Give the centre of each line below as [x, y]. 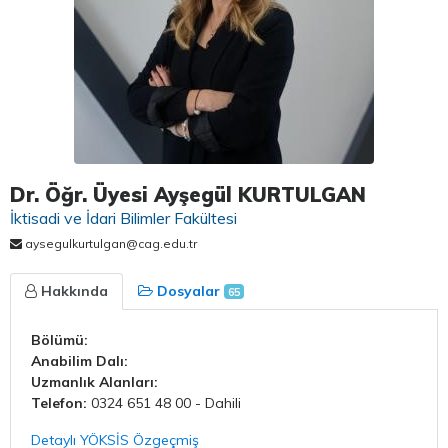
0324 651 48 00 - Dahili [166, 402]
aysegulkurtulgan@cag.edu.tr [109, 243]
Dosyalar [188, 290]
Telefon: [61, 402]
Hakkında [74, 290]
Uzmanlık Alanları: [94, 381]
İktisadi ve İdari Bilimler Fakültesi [123, 217]
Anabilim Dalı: [79, 360]
